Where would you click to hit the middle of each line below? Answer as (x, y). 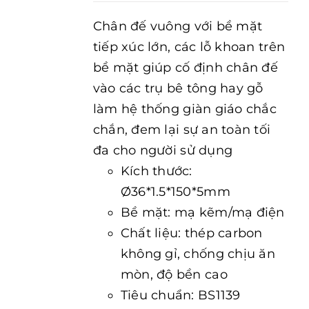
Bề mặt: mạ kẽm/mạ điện (202, 212)
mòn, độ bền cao (174, 275)
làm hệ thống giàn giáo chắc (185, 109)
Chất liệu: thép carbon (191, 233)
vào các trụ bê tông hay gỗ (178, 88)
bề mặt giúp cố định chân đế (186, 68)
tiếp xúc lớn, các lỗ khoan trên (189, 47)
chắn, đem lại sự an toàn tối (182, 130)
